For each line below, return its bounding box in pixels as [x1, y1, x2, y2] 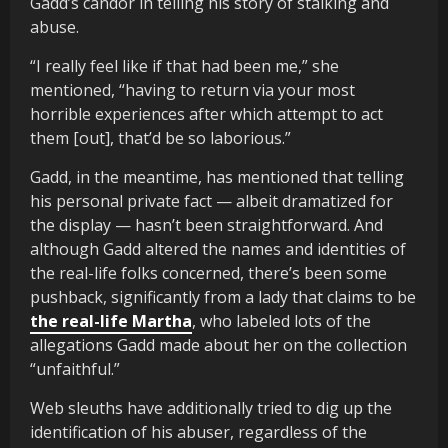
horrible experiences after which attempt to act [30, 102, 383, 125]
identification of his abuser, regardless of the [30, 420, 367, 443]
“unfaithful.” [30, 357, 120, 380]
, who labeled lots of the [192, 309, 371, 332]
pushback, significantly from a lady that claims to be [30, 285, 416, 308]
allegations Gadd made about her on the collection [30, 333, 407, 356]
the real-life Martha [30, 309, 192, 332]
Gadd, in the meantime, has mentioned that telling [30, 165, 404, 188]
